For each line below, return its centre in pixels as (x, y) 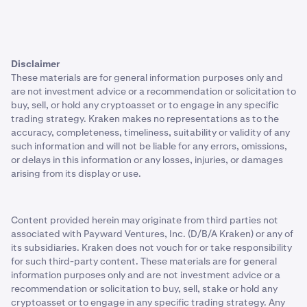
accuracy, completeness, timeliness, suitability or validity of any (150, 132)
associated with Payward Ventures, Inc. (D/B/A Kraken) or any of (152, 234)
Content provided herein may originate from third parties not (145, 220)
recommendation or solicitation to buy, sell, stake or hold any (144, 288)
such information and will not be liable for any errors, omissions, (149, 146)
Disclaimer (35, 64)
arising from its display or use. (76, 173)
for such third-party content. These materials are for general (144, 261)
